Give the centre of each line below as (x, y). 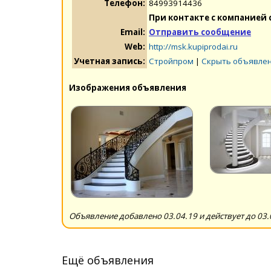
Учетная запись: (109, 61)
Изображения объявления (128, 87)
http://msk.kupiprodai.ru (193, 46)
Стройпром (171, 61)
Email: (133, 32)
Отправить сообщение (200, 32)
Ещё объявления (108, 260)
